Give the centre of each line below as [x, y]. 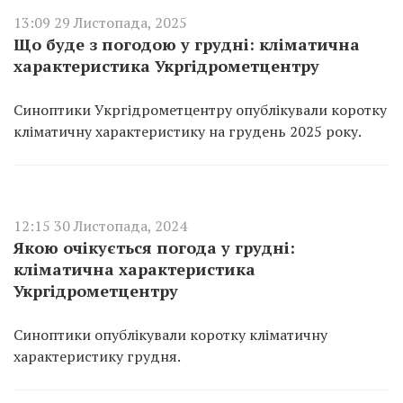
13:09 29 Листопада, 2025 [100, 22]
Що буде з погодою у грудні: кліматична [187, 44]
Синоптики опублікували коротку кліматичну [170, 335]
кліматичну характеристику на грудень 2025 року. [188, 131]
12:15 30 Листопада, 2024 [100, 226]
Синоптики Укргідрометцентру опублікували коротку [200, 110]
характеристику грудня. [97, 356]
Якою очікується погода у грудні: [154, 247]
